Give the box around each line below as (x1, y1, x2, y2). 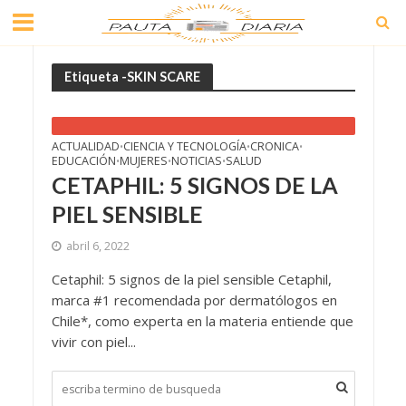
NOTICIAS (170, 153, 222, 169)
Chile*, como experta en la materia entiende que (51, 312, 353, 330)
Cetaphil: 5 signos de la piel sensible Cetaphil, (51, 270, 332, 288)
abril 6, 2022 (65, 238, 130, 254)
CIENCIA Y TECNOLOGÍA (122, 139, 246, 154)
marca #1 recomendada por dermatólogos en (51, 291, 337, 309)
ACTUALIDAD (51, 139, 120, 154)
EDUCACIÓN (51, 153, 116, 169)
